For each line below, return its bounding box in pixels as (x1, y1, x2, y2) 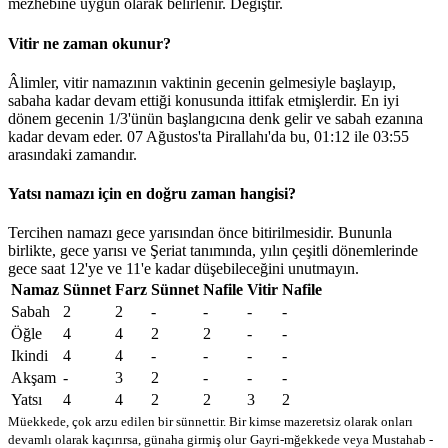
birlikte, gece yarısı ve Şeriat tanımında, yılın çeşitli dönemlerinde (8, 242, 418, 260)
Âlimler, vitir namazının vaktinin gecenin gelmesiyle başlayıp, (8, 73, 396, 91)
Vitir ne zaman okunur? (8, 34, 171, 52)
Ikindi (11, 347, 48, 365)
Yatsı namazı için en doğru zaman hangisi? (8, 185, 296, 203)
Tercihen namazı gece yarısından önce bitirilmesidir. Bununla (8, 224, 392, 242)
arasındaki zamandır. (8, 145, 137, 163)
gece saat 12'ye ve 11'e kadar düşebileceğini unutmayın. (8, 260, 359, 278)
